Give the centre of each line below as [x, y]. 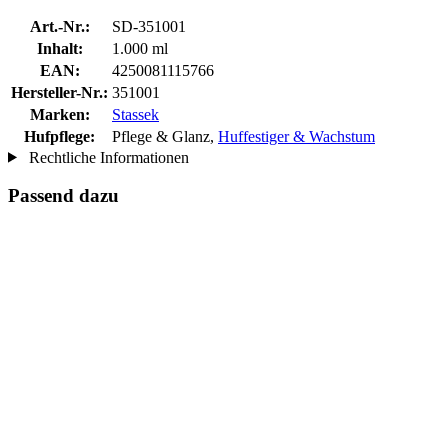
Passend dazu [63, 196]
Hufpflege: [59, 136]
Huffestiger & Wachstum [296, 136]
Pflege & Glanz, [165, 136]
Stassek [135, 114]
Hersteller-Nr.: [59, 92]
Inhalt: [59, 48]
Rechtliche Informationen [106, 157]
